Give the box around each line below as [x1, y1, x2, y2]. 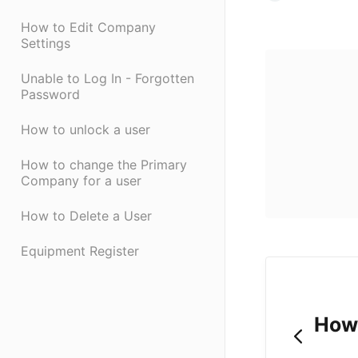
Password [21, 86, 80, 103]
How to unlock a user [21, 121, 150, 138]
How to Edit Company [21, 19, 156, 36]
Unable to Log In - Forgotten [21, 70, 194, 87]
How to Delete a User [21, 208, 152, 225]
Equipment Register [21, 243, 139, 260]
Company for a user [21, 173, 141, 189]
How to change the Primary [21, 157, 187, 173]
